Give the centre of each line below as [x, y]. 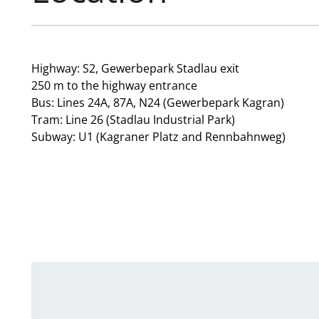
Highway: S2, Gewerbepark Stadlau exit [135, 68]
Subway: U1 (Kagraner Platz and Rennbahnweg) [158, 137]
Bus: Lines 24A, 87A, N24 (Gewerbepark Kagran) [158, 103]
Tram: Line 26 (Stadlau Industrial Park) [133, 120]
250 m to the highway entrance [114, 85]
